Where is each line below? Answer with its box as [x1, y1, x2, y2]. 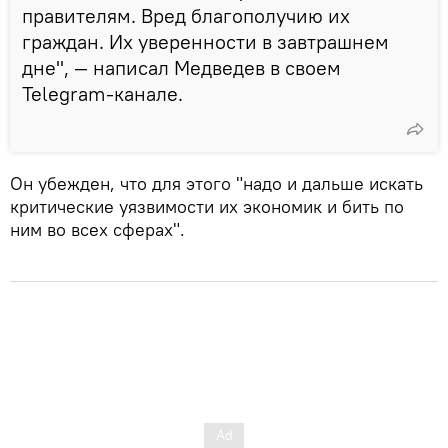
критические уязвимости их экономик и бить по [10, 195, 404, 219]
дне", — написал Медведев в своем [22, 55, 341, 81]
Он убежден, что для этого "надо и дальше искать [10, 172, 423, 196]
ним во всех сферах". [10, 218, 185, 242]
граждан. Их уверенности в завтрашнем [22, 29, 389, 55]
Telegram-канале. [22, 81, 183, 107]
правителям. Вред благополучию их [22, 3, 350, 29]
